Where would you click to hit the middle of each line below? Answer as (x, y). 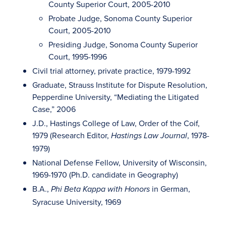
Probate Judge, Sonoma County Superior (120, 18)
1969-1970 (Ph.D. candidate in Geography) (105, 175)
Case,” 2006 (54, 109)
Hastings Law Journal (149, 136)
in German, (170, 189)
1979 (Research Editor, (72, 135)
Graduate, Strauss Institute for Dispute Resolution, (120, 85)
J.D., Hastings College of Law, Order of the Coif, (116, 123)
